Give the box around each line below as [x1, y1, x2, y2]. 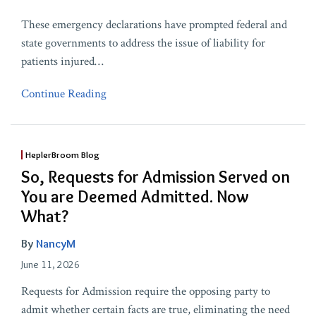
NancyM [36, 236, 75, 251]
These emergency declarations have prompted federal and [21, 17, 287, 33]
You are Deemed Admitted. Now [21, 186, 249, 207]
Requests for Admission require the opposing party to [21, 284, 270, 300]
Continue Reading [21, 86, 107, 102]
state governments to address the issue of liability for [21, 35, 265, 51]
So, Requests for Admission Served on [21, 166, 290, 188]
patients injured [21, 54, 95, 70]
